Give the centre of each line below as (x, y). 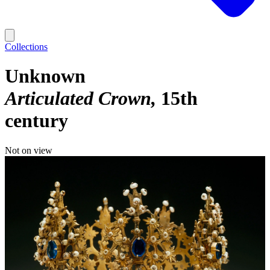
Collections (26, 47)
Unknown (45, 76)
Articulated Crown (78, 99)
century (36, 121)
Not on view (29, 150)
